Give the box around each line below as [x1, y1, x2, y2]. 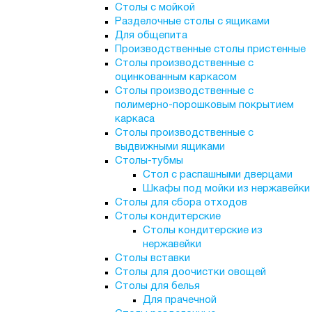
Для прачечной [142, 295, 217, 305]
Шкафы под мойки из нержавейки [142, 184, 310, 194]
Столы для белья [114, 281, 200, 291]
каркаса [114, 114, 155, 124]
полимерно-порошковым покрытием [114, 100, 294, 110]
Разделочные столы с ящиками [114, 17, 270, 26]
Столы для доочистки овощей [114, 267, 266, 277]
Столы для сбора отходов [114, 198, 247, 208]
